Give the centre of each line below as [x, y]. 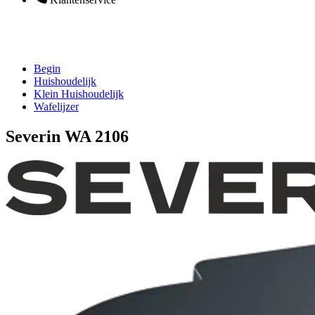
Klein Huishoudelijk [79, 94]
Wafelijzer [56, 107]
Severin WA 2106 [67, 136]
